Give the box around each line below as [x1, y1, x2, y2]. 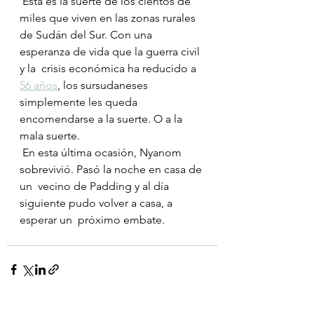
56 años [20, 78, 57, 93]
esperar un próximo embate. [20, 213, 165, 227]
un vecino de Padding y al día [20, 179, 172, 193]
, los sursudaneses [57, 78, 151, 93]
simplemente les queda [20, 95, 140, 109]
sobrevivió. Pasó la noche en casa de [20, 163, 205, 177]
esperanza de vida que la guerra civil [20, 45, 203, 59]
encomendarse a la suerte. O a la [20, 112, 185, 126]
